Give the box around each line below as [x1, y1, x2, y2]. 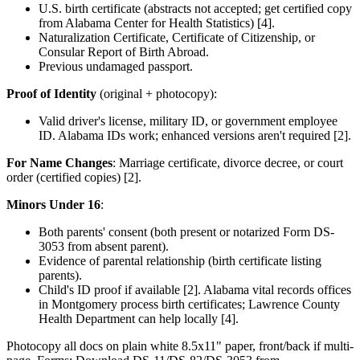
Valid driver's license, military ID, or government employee [39, 114, 337, 129]
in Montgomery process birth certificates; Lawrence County [39, 297, 340, 312]
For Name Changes [6, 156, 112, 170]
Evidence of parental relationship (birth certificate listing [39, 254, 321, 268]
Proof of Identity [6, 87, 96, 101]
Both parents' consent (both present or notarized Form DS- [39, 225, 334, 239]
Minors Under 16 [6, 198, 100, 212]
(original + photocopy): [96, 87, 217, 101]
